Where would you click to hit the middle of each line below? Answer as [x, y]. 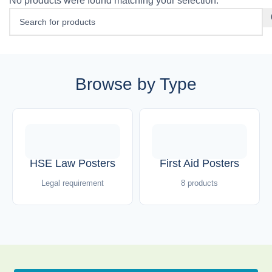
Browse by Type [136, 84]
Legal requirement [73, 183]
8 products [199, 183]
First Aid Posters [199, 163]
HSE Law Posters [73, 163]
